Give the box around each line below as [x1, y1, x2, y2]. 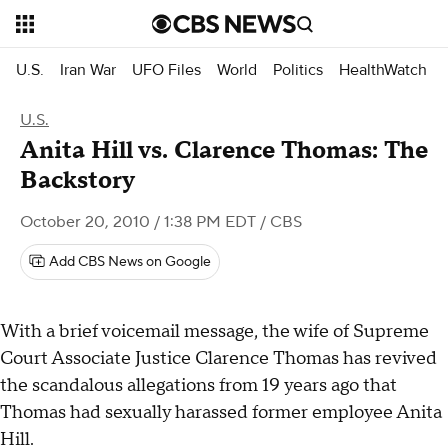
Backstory [20, 165, 135, 196]
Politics [273, 59, 323, 80]
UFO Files [132, 59, 201, 80]
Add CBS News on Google [49, 253, 211, 271]
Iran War [60, 59, 116, 80]
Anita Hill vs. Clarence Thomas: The [20, 135, 428, 166]
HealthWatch [339, 59, 427, 80]
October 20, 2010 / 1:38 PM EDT [20, 212, 256, 232]
